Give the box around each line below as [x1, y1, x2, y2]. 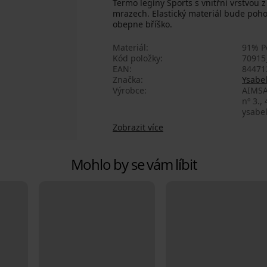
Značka [113, 74, 141, 86]
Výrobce [113, 85, 144, 97]
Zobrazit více [113, 122, 163, 133]
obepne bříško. [113, 18, 172, 30]
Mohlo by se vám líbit [70, 154, 197, 175]
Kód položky [113, 52, 160, 64]
